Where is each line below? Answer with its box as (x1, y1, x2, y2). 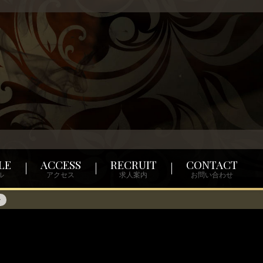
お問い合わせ (190, 171, 233, 180)
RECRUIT (110, 157, 157, 173)
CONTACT (186, 157, 238, 173)
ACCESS (40, 157, 81, 173)
